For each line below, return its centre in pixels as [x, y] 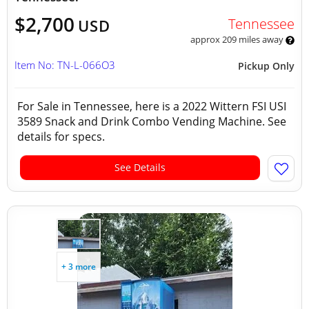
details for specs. [64, 137]
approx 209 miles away [238, 39]
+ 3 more [79, 267]
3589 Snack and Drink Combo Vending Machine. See [152, 121]
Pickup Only [266, 66]
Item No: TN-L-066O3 [65, 65]
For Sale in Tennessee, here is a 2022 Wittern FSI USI [152, 106]
